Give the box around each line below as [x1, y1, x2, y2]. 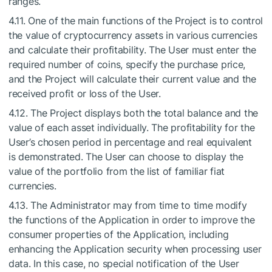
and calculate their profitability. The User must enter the [8, 44, 256, 56]
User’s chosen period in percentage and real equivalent [8, 136, 252, 148]
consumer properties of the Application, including [8, 228, 229, 240]
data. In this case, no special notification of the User [8, 257, 239, 270]
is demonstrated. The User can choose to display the [8, 151, 243, 163]
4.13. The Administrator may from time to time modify [8, 199, 247, 211]
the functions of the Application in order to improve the [8, 214, 255, 226]
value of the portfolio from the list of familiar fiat [8, 165, 225, 177]
